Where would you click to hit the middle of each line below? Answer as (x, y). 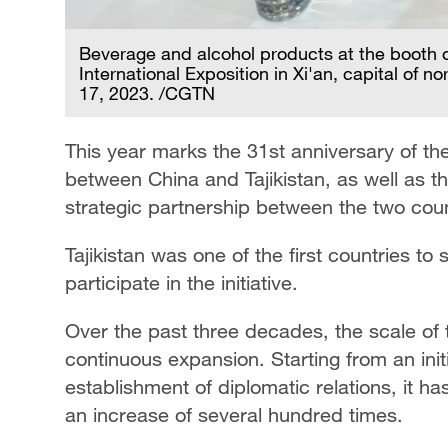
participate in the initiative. (181, 282)
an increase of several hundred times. (234, 414)
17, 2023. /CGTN (147, 92)
